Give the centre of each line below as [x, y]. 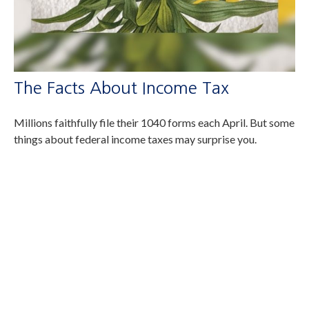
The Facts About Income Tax [121, 87]
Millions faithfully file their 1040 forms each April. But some [154, 122]
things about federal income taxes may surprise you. [135, 139]
